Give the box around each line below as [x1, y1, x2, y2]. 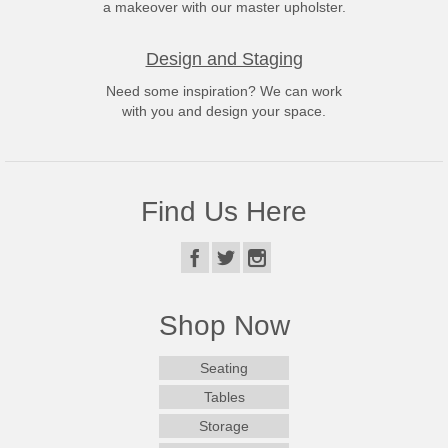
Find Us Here [141, 196, 307, 227]
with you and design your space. [122, 103, 326, 119]
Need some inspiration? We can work [106, 83, 342, 99]
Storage [199, 418, 249, 435]
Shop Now [158, 310, 290, 342]
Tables [203, 389, 245, 406]
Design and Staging [145, 49, 303, 69]
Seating [200, 360, 248, 377]
